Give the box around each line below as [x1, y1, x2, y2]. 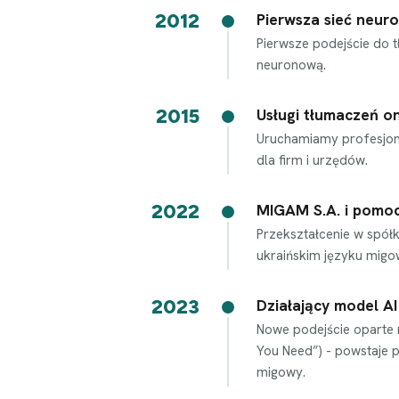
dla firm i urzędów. [256, 151, 368, 169]
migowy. [256, 363, 305, 381]
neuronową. [256, 56, 326, 74]
